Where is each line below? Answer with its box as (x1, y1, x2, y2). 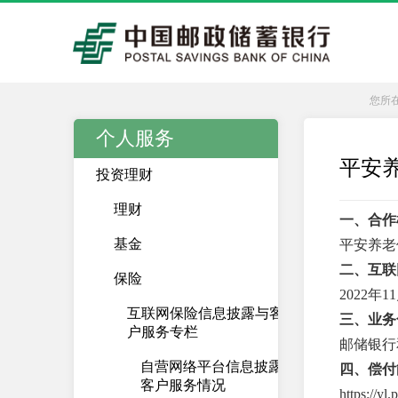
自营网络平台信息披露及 (140, 359, 297, 374)
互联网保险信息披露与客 (127, 306, 283, 321)
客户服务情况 (140, 378, 226, 393)
